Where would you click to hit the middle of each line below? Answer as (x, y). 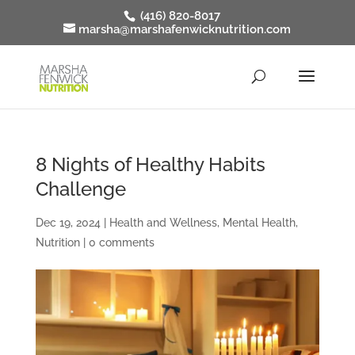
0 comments (121, 242)
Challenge (80, 189)
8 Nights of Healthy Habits (150, 164)
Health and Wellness (163, 223)
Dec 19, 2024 (68, 223)
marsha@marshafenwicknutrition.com (185, 30)
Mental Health (259, 223)
